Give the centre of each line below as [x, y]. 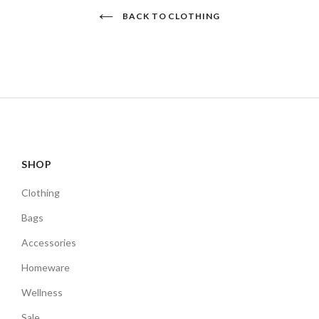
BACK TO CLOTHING [170, 16]
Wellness [42, 292]
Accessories [49, 242]
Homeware [46, 267]
